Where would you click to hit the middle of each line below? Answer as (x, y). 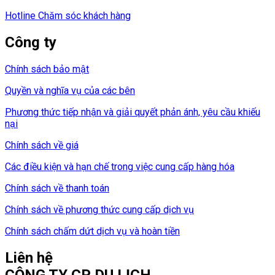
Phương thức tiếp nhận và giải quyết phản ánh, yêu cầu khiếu (133, 112)
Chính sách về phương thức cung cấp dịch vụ (99, 210)
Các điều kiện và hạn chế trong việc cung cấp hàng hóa (120, 167)
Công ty (31, 43)
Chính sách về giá (42, 145)
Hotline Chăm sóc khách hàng (68, 16)
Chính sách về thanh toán (57, 188)
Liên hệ (29, 258)
